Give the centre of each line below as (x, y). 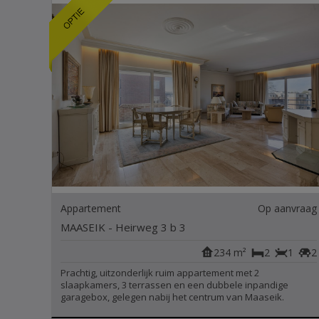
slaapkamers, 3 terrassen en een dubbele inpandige (174, 285)
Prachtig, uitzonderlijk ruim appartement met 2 (160, 273)
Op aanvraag (287, 208)
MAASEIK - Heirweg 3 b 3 (123, 227)
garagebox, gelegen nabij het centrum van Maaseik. (172, 297)
